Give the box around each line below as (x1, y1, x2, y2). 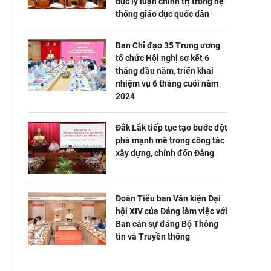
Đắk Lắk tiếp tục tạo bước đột (116, 122, 227, 132)
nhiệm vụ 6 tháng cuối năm (116, 78, 218, 88)
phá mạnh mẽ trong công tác (116, 135, 224, 145)
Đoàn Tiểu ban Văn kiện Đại (116, 194, 221, 204)
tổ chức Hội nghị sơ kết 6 (116, 53, 209, 63)
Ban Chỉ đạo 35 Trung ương (116, 40, 220, 50)
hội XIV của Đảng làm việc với (116, 206, 227, 217)
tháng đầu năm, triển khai (116, 65, 214, 76)
